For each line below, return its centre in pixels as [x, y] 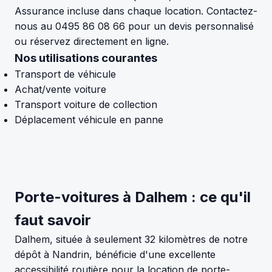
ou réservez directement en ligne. [92, 41]
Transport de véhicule [65, 74]
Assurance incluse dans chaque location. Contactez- [136, 11]
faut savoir [53, 220]
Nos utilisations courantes [86, 58]
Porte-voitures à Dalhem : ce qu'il [133, 197]
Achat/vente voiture [60, 89]
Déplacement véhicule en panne [89, 119]
